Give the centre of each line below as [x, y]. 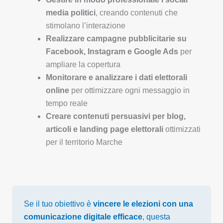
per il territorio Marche [84, 142]
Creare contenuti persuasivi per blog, [116, 116]
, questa [156, 217]
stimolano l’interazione [86, 26]
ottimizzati [182, 129]
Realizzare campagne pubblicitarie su [116, 39]
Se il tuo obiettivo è [58, 204]
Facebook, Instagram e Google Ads [112, 52]
